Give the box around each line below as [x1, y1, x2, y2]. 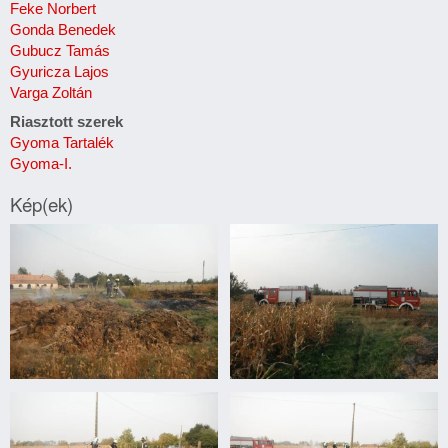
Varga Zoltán [10, 84, 92, 101]
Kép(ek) [10, 189, 73, 217]
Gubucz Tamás [10, 42, 110, 59]
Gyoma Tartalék [10, 133, 114, 151]
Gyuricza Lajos [10, 63, 109, 80]
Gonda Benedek [10, 21, 116, 38]
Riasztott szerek [10, 112, 123, 130]
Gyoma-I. [10, 154, 72, 172]
